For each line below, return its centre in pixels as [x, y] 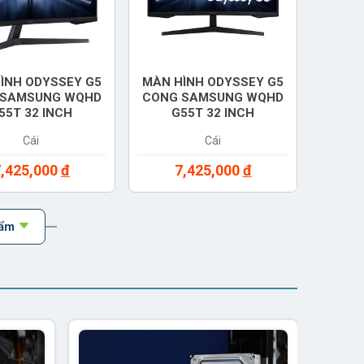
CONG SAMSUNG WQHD [213, 97]
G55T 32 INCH [213, 113]
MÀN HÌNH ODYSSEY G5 [213, 82]
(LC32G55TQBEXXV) [213, 128]
